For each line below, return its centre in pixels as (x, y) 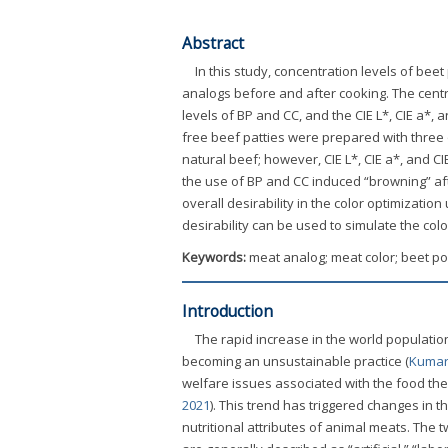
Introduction (227, 310)
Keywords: (215, 256)
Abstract (213, 43)
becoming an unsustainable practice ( (295, 360)
